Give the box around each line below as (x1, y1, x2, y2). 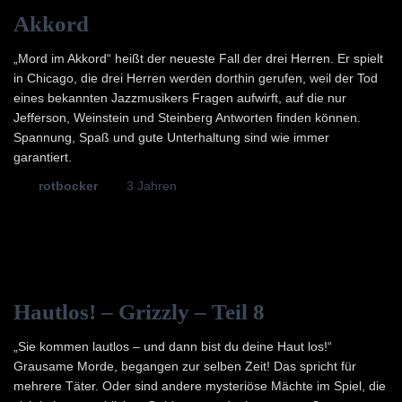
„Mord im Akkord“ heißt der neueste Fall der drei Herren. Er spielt (13, 51, 383, 66)
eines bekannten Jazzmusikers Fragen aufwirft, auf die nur (13, 91, 346, 105)
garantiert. (13, 150, 72, 164)
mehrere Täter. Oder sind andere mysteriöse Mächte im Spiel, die (13, 379, 386, 393)
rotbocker (39, 179, 98, 193)
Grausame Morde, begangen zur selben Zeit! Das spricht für (13, 359, 356, 373)
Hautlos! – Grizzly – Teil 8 (13, 300, 265, 324)
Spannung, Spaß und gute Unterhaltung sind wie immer (13, 130, 329, 144)
